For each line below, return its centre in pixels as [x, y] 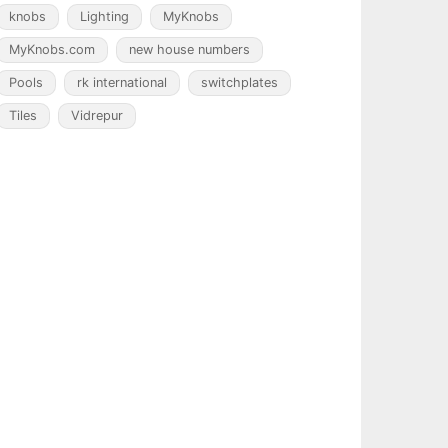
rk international [122, 82]
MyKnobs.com [52, 49]
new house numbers [189, 49]
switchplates [239, 82]
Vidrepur [97, 115]
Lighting [104, 16]
